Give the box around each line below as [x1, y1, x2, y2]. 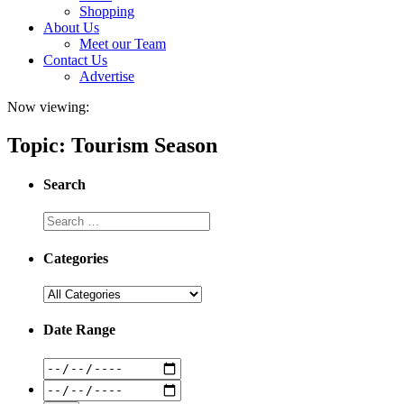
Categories [43, 250, 108, 266]
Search [43, 177, 86, 193]
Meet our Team [79, 36, 166, 51]
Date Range [43, 322, 115, 338]
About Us [43, 20, 99, 35]
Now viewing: [7, 99, 89, 115]
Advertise [79, 69, 134, 84]
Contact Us [43, 52, 107, 68]
